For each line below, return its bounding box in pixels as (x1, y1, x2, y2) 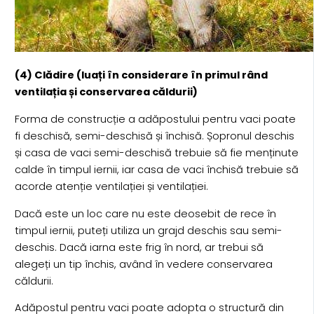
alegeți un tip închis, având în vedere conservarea (14, 257, 273, 271)
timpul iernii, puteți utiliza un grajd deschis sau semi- (14, 223, 282, 238)
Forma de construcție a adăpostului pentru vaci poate (14, 111, 296, 126)
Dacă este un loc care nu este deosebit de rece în (14, 206, 276, 221)
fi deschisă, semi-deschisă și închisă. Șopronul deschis (14, 128, 294, 143)
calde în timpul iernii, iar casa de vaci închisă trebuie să (14, 162, 299, 177)
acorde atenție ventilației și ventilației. (14, 179, 208, 193)
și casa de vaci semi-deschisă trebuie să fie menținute (14, 145, 299, 160)
